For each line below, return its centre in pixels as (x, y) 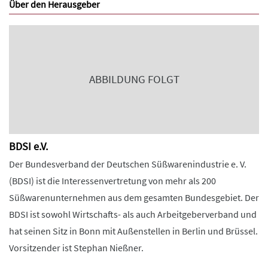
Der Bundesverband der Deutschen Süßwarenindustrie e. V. (128, 164)
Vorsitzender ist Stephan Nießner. (76, 248)
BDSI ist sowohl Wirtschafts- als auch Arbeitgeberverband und (133, 214)
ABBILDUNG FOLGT (134, 79)
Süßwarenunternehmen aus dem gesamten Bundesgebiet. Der (134, 197)
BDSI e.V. (28, 146)
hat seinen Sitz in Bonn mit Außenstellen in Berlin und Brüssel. (133, 231)
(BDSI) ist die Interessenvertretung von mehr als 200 (112, 181)
